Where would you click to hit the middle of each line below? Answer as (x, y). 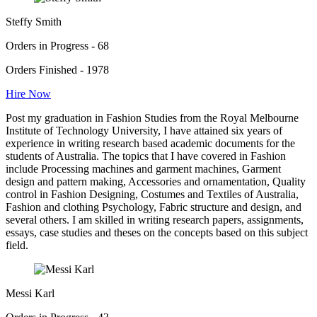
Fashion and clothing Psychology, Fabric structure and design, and (154, 207)
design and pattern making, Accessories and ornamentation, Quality (156, 181)
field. (17, 245)
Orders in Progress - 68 (57, 45)
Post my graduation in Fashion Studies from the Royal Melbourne (152, 117)
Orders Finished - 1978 (57, 69)
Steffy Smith (34, 21)
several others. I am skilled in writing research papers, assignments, (155, 219)
